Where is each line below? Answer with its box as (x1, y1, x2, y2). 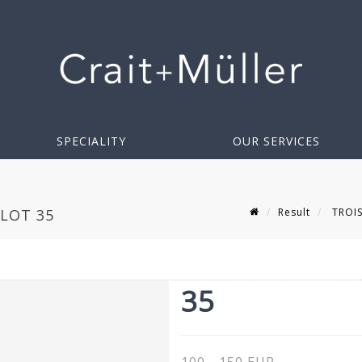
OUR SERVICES (233, 133, 320, 149)
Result (278, 204, 310, 219)
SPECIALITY (57, 133, 126, 149)
